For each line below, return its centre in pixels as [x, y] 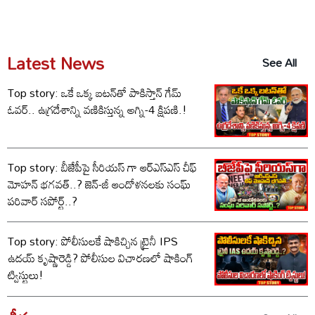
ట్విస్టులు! [26, 275]
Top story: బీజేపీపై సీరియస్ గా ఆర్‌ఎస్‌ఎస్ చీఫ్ [102, 167]
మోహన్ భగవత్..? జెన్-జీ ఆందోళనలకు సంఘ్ [99, 184]
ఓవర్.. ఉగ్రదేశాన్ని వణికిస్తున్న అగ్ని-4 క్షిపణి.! [97, 109]
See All [279, 63]
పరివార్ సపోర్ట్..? [43, 201]
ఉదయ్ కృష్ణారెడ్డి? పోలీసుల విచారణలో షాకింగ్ [44, 258]
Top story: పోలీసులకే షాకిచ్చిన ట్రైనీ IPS [93, 242]
